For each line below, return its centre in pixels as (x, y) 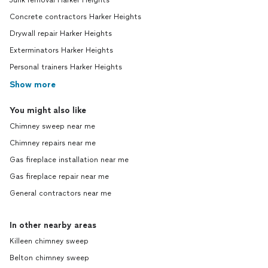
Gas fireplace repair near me (59, 176)
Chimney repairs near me (53, 143)
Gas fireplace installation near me (69, 160)
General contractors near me (60, 193)
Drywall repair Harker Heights (61, 33)
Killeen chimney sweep (49, 241)
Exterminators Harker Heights (61, 50)
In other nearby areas (53, 225)
